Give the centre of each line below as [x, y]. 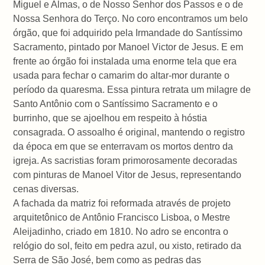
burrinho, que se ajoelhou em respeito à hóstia [110, 118]
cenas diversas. [46, 189]
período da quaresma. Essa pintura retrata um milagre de [132, 89]
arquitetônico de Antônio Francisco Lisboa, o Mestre [122, 217]
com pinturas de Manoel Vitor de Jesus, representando [127, 174]
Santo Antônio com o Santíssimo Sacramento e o [116, 104]
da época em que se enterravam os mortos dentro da [123, 146]
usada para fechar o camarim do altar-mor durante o [122, 75]
